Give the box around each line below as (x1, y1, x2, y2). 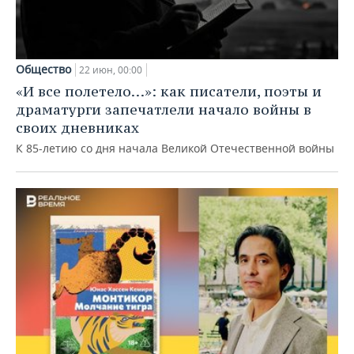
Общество (16, 62, 71, 77)
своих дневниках (16, 119, 139, 137)
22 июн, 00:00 (79, 63, 142, 77)
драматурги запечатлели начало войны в (16, 100, 311, 119)
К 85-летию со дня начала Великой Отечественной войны (16, 141, 334, 156)
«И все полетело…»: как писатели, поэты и (16, 82, 322, 101)
